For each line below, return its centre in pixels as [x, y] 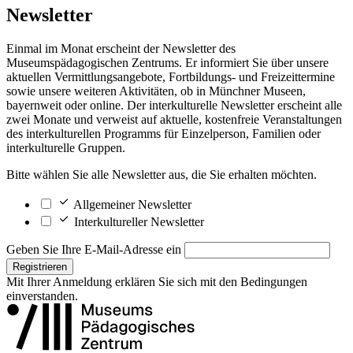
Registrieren [40, 266]
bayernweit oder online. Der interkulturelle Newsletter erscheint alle [174, 105]
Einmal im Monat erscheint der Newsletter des [121, 48]
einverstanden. [42, 295]
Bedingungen [274, 281]
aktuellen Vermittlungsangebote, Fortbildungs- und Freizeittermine [171, 76]
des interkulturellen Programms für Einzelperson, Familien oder [163, 133]
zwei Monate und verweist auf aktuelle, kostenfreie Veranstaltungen [174, 119]
